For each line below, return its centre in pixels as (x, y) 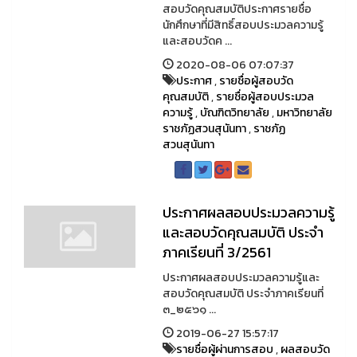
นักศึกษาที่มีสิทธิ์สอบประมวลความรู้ (243, 25)
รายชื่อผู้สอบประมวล (265, 97)
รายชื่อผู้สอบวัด (256, 81)
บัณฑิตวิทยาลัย (234, 113)
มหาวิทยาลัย (304, 113)
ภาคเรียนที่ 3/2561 (216, 253)
